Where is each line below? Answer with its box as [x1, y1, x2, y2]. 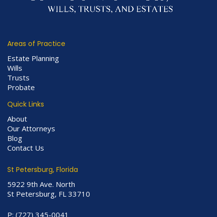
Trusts [7, 72, 30, 82]
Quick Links [7, 99, 44, 109]
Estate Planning [7, 53, 59, 63]
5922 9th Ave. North [7, 179, 75, 189]
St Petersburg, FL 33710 [7, 188, 90, 199]
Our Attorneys [7, 123, 55, 133]
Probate [7, 82, 35, 92]
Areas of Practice [7, 38, 65, 48]
